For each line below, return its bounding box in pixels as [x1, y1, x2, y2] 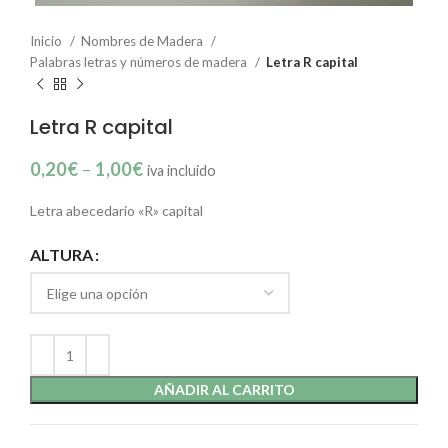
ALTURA [30, 245, 93, 265]
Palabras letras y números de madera [30, 54, 250, 70]
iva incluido [147, 162, 216, 179]
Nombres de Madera [81, 33, 206, 49]
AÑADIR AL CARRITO [153, 381, 295, 398]
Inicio [30, 33, 65, 49]
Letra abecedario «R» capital [30, 202, 203, 219]
